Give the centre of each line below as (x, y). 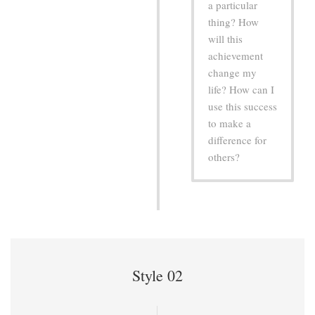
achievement (235, 55)
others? (224, 156)
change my (232, 72)
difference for (237, 140)
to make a (229, 123)
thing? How (233, 21)
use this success (242, 106)
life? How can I (241, 89)
